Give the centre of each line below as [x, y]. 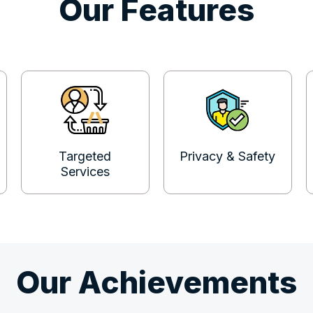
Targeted [85, 156]
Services [85, 172]
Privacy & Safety [228, 156]
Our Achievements [156, 283]
